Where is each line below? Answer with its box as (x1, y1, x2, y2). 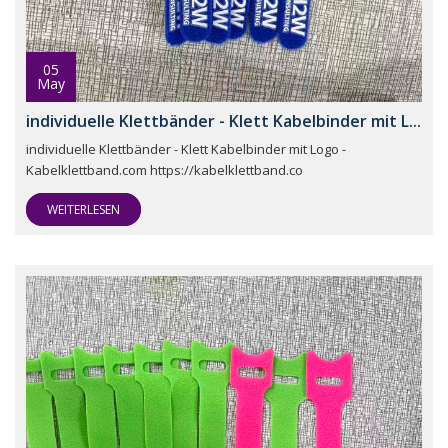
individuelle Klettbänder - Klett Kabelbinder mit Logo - (26, 140, 346, 159)
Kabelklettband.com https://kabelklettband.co (26, 161, 303, 180)
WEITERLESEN (47, 201, 120, 219)
